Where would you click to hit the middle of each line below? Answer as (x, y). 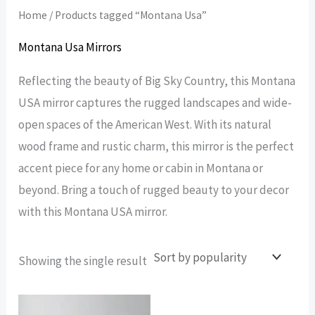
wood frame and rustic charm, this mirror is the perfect (156, 146)
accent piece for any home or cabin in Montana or (141, 168)
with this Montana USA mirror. (93, 211)
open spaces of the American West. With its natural (145, 124)
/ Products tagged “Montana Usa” (127, 15)
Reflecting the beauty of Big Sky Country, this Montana (157, 81)
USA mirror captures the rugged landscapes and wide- (155, 102)
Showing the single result (83, 261)
